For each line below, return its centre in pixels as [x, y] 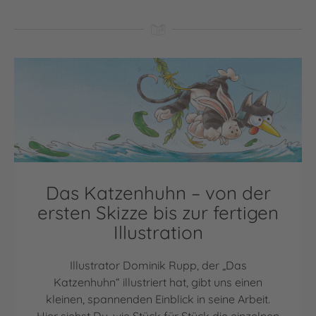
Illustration [158, 233]
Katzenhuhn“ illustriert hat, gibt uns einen [158, 282]
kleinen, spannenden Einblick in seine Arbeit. [158, 299]
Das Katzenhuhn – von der [158, 193]
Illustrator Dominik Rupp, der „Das [158, 266]
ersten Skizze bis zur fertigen [158, 213]
